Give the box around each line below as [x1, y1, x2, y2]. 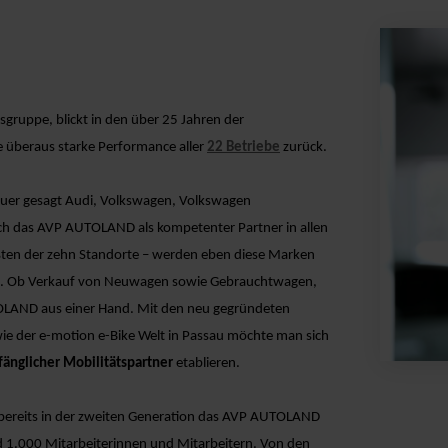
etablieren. [173, 355, 240, 371]
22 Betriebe [207, 139, 280, 155]
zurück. [280, 139, 327, 155]
